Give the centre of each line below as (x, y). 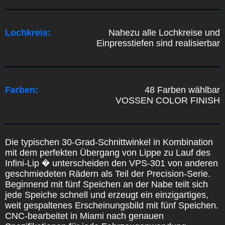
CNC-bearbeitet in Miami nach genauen (84, 216)
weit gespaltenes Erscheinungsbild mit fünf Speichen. (112, 205)
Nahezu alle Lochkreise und (164, 32)
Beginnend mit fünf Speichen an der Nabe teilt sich (106, 184)
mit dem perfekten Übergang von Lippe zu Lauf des (108, 152)
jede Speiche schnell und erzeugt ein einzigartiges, (107, 195)
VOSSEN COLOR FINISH (168, 100)
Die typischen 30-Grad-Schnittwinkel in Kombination (109, 142)
